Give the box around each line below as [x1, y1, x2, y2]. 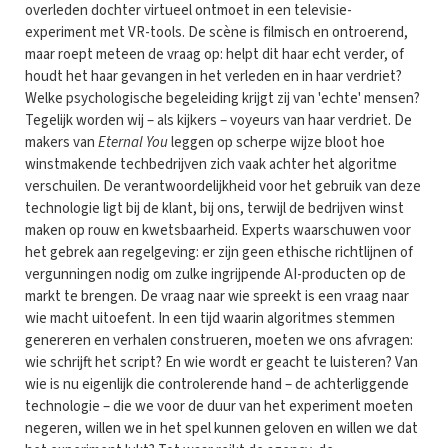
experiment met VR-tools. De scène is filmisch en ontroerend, [25, 21, 408, 43]
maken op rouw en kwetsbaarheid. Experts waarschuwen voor [25, 219, 411, 241]
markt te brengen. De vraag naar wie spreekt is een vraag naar [25, 285, 409, 307]
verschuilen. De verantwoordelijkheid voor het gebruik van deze [25, 175, 421, 197]
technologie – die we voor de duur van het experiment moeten [25, 395, 413, 417]
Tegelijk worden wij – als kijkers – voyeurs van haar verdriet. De [25, 109, 412, 131]
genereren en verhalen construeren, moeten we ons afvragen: [25, 329, 413, 351]
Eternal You [98, 131, 168, 153]
